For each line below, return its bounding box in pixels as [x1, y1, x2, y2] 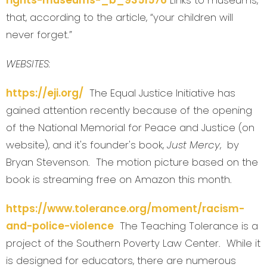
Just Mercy [167, 138, 220, 153]
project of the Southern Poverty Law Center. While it [6, 236, 260, 251]
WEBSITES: [6, 57, 51, 72]
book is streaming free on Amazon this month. [6, 172, 232, 187]
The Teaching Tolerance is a [114, 219, 258, 234]
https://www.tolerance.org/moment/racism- [6, 201, 244, 216]
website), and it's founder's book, [6, 138, 167, 153]
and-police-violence [6, 219, 114, 234]
